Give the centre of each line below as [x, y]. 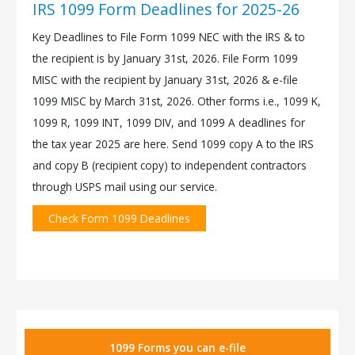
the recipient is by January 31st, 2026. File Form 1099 [166, 59]
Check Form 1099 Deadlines [120, 219]
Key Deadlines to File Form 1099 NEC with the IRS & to [169, 37]
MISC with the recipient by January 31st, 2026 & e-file [166, 80]
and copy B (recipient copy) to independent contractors [170, 166]
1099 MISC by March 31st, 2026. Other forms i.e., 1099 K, [177, 101]
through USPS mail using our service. [125, 187]
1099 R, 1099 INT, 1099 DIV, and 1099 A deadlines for [169, 123]
